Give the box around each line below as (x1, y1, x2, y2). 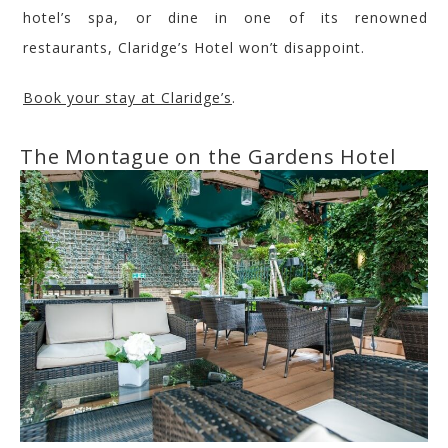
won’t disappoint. (239, 37, 365, 57)
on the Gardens (169, 142, 335, 170)
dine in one (167, 7, 273, 27)
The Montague (20, 142, 170, 170)
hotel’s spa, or (23, 7, 168, 27)
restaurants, (23, 37, 118, 57)
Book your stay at (23, 87, 161, 107)
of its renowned (272, 7, 428, 27)
